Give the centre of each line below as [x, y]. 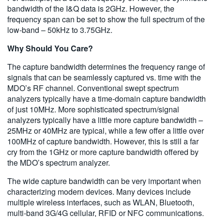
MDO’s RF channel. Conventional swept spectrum [93, 88]
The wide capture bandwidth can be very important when [104, 181]
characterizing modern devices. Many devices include [99, 192]
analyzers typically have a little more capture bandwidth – [105, 120]
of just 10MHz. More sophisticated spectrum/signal [93, 109]
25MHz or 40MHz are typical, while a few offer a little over [106, 131]
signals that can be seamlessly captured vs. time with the [104, 77]
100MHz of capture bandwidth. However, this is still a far [103, 141]
